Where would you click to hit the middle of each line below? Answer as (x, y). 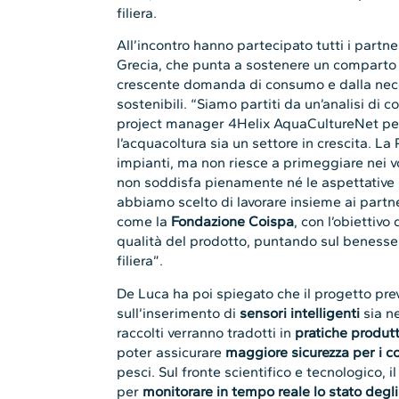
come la (144, 222)
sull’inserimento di (179, 313)
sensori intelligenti (302, 313)
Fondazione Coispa (233, 222)
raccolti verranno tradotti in (206, 332)
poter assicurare (171, 352)
